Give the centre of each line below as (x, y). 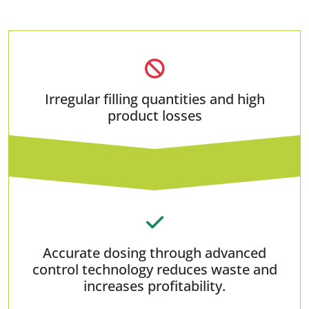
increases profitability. (154, 286)
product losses (154, 115)
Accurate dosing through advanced (154, 252)
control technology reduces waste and (154, 269)
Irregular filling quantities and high (154, 99)
